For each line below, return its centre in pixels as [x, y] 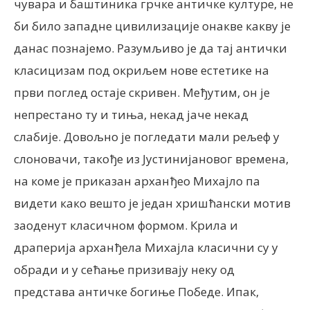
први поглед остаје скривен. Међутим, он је [142, 92]
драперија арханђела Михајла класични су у [146, 247]
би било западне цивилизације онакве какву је [152, 26]
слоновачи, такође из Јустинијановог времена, [151, 159]
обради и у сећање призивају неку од [124, 270]
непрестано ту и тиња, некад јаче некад [131, 115]
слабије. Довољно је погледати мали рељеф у [147, 137]
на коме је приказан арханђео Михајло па [137, 181]
